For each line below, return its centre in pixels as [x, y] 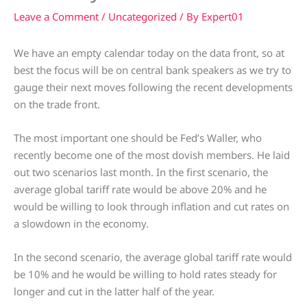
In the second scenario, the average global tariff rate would [153, 257]
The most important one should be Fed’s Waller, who [138, 138]
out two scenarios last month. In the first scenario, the [141, 172]
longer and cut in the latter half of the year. [114, 292]
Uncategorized [143, 17]
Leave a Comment [56, 17]
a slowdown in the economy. [81, 224]
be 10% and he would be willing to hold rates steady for [145, 274]
